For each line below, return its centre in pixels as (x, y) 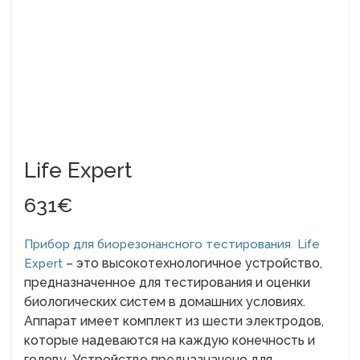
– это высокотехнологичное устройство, (192, 263)
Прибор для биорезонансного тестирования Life (172, 244)
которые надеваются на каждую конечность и (170, 340)
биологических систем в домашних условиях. (165, 301)
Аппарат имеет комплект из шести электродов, (174, 321)
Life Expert (78, 170)
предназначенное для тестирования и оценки (167, 282)
